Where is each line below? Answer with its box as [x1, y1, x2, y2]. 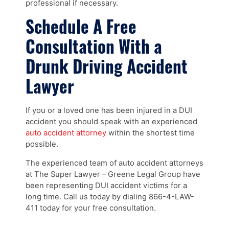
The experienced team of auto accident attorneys [26, 158, 203, 168]
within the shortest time [106, 128, 195, 138]
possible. [26, 139, 58, 149]
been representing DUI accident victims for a [26, 180, 187, 190]
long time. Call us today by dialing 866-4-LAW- [26, 192, 194, 201]
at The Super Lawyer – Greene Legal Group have [26, 169, 200, 179]
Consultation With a [26, 34, 162, 59]
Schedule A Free [26, 14, 136, 39]
